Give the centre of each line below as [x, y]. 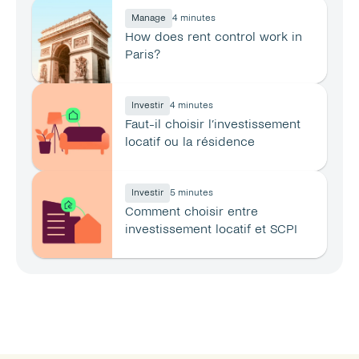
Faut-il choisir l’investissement [213, 124]
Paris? [143, 54]
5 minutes [192, 193]
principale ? [159, 159]
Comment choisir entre [192, 211]
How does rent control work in [214, 36]
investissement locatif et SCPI [211, 229]
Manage [149, 18]
